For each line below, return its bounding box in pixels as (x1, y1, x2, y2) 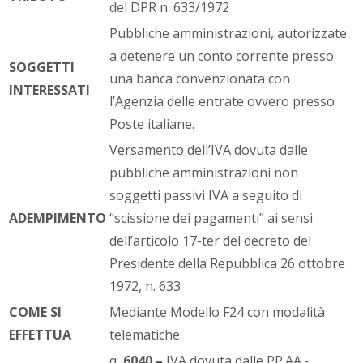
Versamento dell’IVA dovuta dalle (109, 140, 308, 159)
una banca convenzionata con (109, 69, 290, 88)
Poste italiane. (109, 114, 194, 133)
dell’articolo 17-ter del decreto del (109, 231, 311, 250)
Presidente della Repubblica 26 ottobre (109, 254, 345, 272)
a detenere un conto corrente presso (109, 46, 334, 65)
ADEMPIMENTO (9, 208, 106, 227)
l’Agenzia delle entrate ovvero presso (109, 92, 335, 110)
